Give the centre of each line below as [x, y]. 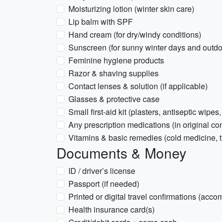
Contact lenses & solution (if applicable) [138, 86]
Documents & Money [121, 153]
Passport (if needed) [104, 184]
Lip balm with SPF [101, 22]
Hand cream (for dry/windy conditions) [135, 34]
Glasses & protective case [114, 99]
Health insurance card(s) [111, 209]
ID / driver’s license [102, 171]
